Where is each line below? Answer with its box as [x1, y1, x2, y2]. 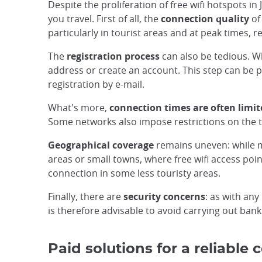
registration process [67, 50, 160, 63]
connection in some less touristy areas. [48, 167, 220, 180]
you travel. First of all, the [48, 12, 161, 25]
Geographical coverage [48, 139, 154, 151]
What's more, [48, 101, 109, 114]
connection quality [161, 12, 249, 25]
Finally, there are [48, 190, 123, 203]
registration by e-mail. [48, 78, 144, 91]
